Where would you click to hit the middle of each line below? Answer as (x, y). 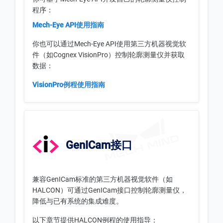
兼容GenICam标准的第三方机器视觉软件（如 (103, 179)
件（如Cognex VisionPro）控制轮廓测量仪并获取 (109, 55)
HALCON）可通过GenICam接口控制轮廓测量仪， (110, 190)
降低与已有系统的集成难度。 (78, 201)
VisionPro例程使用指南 (69, 84)
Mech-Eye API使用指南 (68, 25)
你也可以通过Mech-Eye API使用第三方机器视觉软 (109, 44)
